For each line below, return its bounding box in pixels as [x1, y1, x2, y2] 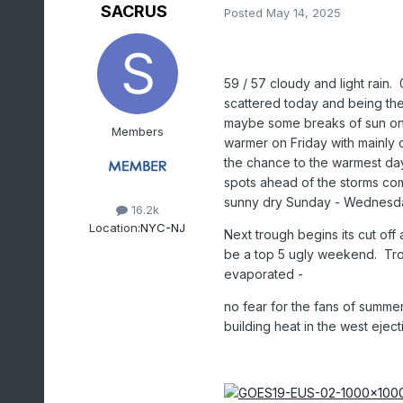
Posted [223, 4, 266, 20]
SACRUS [100, 2, 167, 22]
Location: [89, 219, 141, 235]
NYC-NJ [140, 219, 186, 235]
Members [111, 124, 164, 139]
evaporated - [223, 266, 303, 282]
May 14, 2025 [265, 4, 341, 20]
